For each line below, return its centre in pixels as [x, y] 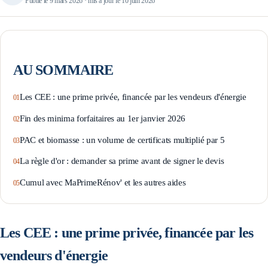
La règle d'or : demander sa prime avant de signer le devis [122, 161]
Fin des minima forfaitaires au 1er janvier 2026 [103, 118]
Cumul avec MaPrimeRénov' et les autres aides [103, 183]
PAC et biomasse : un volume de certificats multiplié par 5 [122, 140]
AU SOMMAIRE [63, 70]
